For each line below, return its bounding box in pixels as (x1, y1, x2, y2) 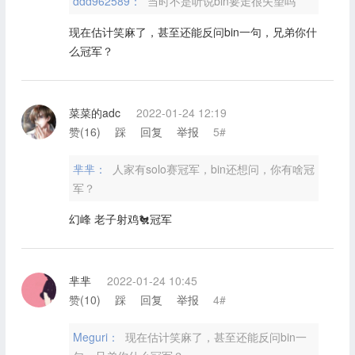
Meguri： (72, 328, 122, 345)
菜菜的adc (68, 104, 120, 120)
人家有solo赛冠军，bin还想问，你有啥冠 (112, 160, 315, 177)
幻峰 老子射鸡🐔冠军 (68, 210, 172, 227)
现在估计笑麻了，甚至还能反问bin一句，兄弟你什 (68, 23, 317, 40)
